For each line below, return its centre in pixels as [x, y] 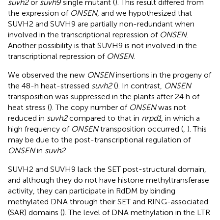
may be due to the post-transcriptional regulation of [99, 139]
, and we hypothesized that [145, 13]
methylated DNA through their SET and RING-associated [108, 201]
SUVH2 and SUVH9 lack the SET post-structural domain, [107, 169]
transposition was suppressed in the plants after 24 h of [104, 96]
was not [171, 107]
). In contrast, [140, 85]
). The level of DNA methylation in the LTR [136, 212]
